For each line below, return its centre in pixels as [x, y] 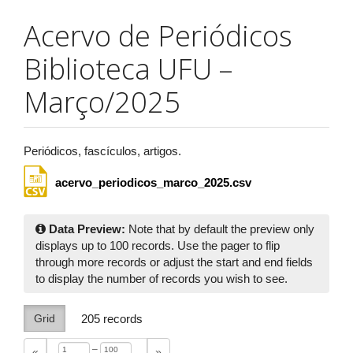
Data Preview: [87, 229]
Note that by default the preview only [220, 229]
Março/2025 [102, 102]
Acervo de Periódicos [158, 36]
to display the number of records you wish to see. [162, 279]
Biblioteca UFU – [128, 69]
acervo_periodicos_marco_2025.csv [153, 182]
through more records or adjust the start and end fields [174, 262]
